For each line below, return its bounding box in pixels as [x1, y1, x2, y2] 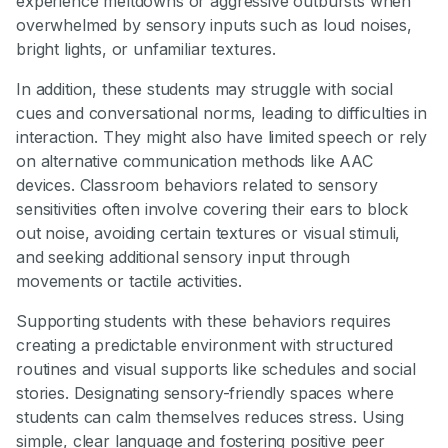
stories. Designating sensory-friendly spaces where [16, 383, 394, 404]
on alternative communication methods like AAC [16, 151, 373, 172]
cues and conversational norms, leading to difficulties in [16, 103, 427, 124]
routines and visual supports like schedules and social [16, 359, 416, 380]
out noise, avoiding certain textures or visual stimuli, [16, 223, 401, 244]
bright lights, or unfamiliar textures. [16, 39, 276, 60]
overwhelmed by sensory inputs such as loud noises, [16, 15, 412, 36]
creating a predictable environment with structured [16, 335, 393, 356]
